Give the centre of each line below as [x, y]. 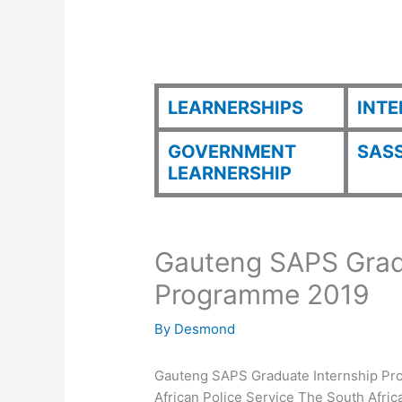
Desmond [205, 329]
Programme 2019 [262, 295]
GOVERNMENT [232, 152]
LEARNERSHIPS [236, 108]
